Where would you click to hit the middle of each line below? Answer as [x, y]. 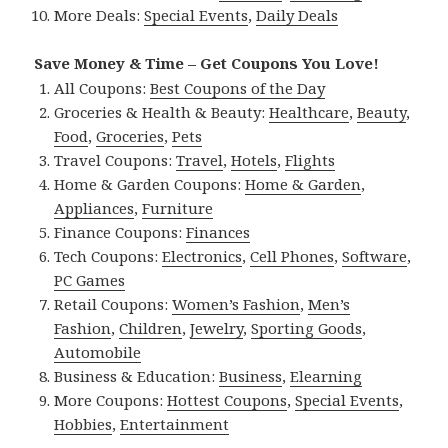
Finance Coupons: [120, 232]
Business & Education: [137, 376]
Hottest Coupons [227, 400]
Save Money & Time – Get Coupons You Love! [207, 63]
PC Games [90, 280]
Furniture [178, 208]
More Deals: [99, 15]
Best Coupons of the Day [238, 88]
